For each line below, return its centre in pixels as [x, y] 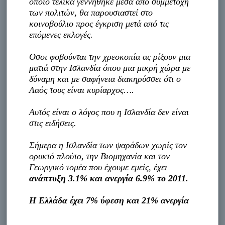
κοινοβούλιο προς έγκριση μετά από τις [99, 23]
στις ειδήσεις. [53, 123]
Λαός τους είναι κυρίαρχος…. [82, 90]
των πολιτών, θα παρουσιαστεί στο [91, 12]
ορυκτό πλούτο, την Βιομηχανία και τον [100, 156]
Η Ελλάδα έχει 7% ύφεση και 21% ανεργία [109, 200]
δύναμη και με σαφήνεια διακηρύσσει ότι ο [105, 79]
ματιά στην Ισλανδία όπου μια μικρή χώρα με [110, 68]
